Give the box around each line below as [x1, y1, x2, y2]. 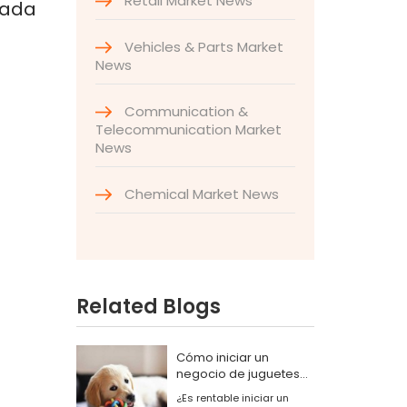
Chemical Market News [120, 184, 279, 203]
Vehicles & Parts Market [120, 37, 283, 56]
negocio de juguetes [175, 364, 300, 382]
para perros [175, 381, 248, 399]
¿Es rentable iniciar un [175, 390, 289, 405]
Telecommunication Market [94, 120, 282, 139]
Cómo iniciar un [175, 348, 269, 366]
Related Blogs [75, 293, 221, 321]
